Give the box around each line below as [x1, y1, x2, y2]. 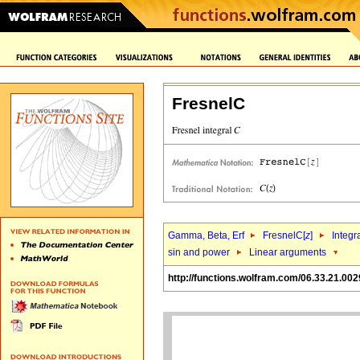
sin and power [168, 247, 230, 258]
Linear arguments [249, 247, 326, 258]
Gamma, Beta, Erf [168, 230, 247, 241]
